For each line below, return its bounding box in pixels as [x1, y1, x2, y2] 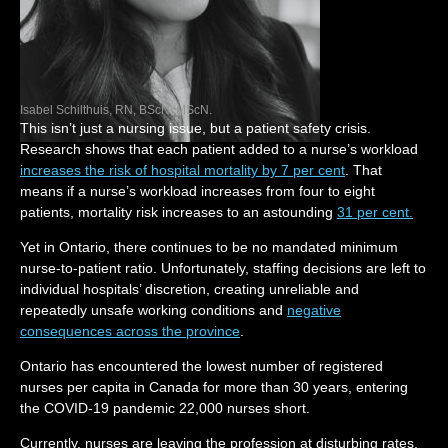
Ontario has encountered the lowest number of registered [20, 358, 383, 374]
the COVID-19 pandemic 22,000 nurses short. [20, 400, 310, 416]
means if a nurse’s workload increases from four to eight [20, 183, 375, 199]
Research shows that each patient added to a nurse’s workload [20, 141, 418, 157]
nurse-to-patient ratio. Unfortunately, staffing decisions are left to [20, 260, 426, 276]
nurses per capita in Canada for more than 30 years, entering [20, 379, 408, 395]
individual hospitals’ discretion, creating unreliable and [20, 281, 359, 297]
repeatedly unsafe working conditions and [20, 302, 287, 318]
